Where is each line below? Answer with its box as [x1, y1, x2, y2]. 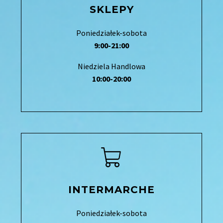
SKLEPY [89, 3, 134, 15]
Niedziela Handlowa [78, 61, 145, 72]
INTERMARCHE [68, 183, 155, 196]
